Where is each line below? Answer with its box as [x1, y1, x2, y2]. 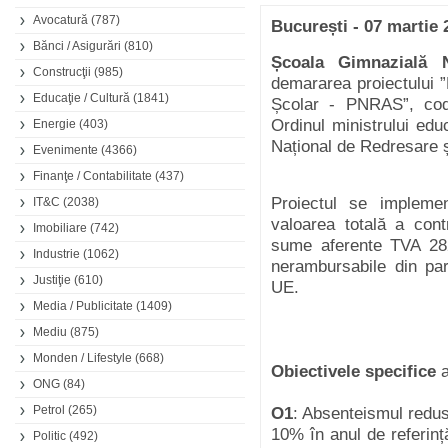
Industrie [33, 247, 80, 261]
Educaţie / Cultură [33, 91, 130, 105]
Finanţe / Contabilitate [33, 169, 152, 183]
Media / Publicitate [33, 299, 133, 313]
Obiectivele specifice [271, 362, 436, 381]
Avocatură [33, 13, 88, 27]
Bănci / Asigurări [33, 39, 121, 53]
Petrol [33, 403, 65, 417]
